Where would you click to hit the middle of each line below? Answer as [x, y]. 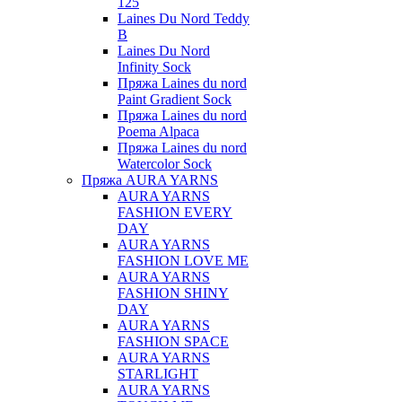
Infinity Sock [154, 67]
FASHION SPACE [173, 341]
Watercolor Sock [165, 164]
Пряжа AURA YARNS [150, 180]
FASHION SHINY [173, 293]
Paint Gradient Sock [175, 99]
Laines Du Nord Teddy [184, 18]
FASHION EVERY [175, 212]
